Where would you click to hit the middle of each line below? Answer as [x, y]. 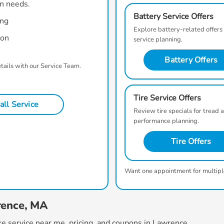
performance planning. [166, 121]
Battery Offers [191, 60]
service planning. [158, 39]
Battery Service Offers [173, 16]
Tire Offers [191, 141]
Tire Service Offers [167, 98]
